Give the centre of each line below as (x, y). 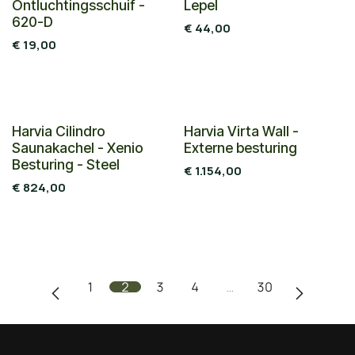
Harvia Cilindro (59, 131)
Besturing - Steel (66, 164)
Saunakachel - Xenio (78, 147)
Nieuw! (205, 138)
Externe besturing (240, 147)
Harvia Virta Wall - (241, 131)
